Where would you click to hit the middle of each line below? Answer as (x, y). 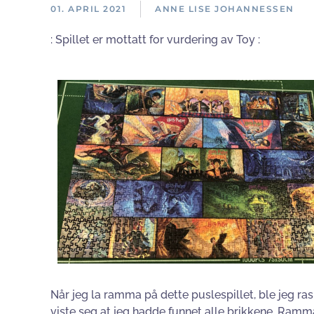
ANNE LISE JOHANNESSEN (225, 9)
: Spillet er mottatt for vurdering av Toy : (155, 40)
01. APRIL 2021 (88, 9)
